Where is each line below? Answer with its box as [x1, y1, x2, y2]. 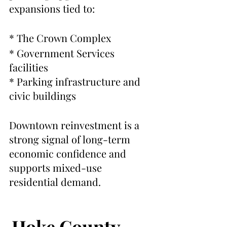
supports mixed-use [9, 161, 104, 175]
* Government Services [9, 46, 117, 60]
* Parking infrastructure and [9, 74, 143, 89]
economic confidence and [9, 146, 129, 161]
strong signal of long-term [9, 132, 133, 146]
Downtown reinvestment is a [9, 118, 142, 132]
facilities [9, 60, 48, 74]
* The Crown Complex [9, 31, 111, 45]
